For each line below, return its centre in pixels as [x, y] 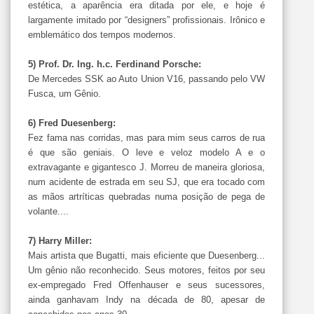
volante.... [48, 211]
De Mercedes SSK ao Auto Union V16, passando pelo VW [146, 79]
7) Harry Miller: [60, 241]
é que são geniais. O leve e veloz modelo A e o [146, 152]
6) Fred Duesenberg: [72, 123]
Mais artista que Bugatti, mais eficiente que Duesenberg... [146, 255]
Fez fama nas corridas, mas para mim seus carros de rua [146, 138]
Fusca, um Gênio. [64, 94]
